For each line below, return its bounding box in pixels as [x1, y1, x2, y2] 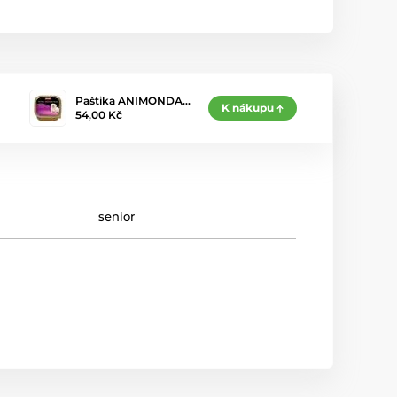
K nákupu [222, 101, 274, 114]
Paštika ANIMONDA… [75, 94, 191, 107]
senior [98, 209, 136, 223]
